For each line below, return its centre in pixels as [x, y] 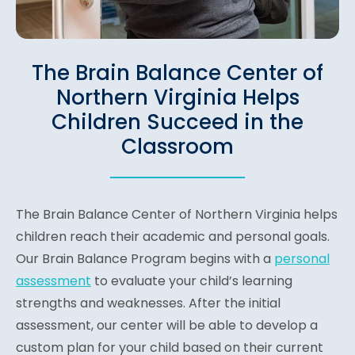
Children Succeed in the [177, 122]
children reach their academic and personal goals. [173, 237]
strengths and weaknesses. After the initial [148, 303]
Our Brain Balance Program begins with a [145, 259]
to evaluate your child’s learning [192, 281]
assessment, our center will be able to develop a [167, 326]
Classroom [177, 147]
